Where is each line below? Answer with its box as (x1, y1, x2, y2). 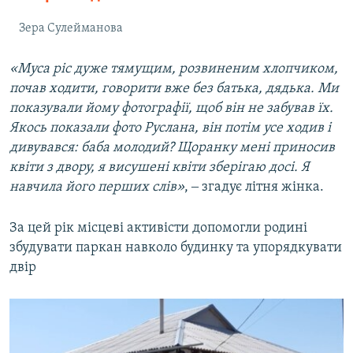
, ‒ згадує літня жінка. (184, 179, 324, 195)
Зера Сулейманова (19, 21, 123, 35)
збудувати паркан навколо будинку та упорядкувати (9, 240, 342, 255)
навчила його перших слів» (9, 179, 184, 195)
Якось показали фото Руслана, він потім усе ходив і (9, 120, 331, 136)
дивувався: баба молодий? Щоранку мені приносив (9, 139, 335, 155)
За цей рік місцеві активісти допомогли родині (9, 220, 307, 236)
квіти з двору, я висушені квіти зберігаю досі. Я (9, 159, 310, 175)
